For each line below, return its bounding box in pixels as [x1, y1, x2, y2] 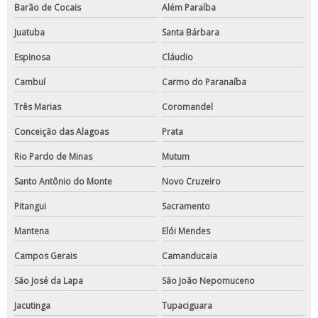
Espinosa [14, 51, 50, 64]
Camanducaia [161, 250, 217, 263]
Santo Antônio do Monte [14, 175, 112, 188]
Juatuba [14, 26, 45, 39]
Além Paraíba [161, 1, 216, 14]
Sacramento [161, 200, 210, 213]
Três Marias [14, 101, 61, 114]
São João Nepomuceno [161, 275, 255, 287]
